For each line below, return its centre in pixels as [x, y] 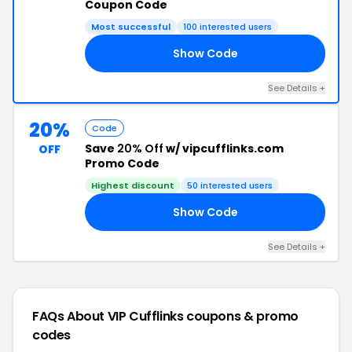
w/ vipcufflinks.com [224, 148]
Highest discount [133, 185]
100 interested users [227, 27]
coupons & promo [243, 316]
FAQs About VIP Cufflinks [110, 316]
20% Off [140, 148]
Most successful [131, 27]
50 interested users [230, 185]
